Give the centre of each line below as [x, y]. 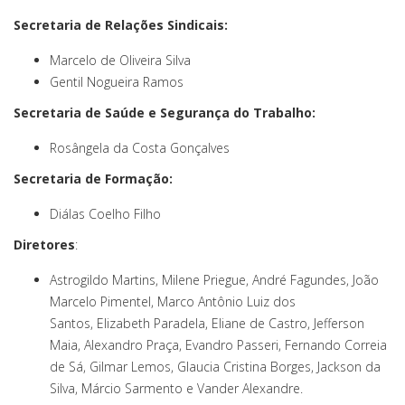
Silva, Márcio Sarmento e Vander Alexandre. [176, 389]
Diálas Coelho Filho [105, 214]
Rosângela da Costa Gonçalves [140, 148]
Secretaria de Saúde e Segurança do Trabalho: [165, 113]
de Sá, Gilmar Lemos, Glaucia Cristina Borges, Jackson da [215, 367]
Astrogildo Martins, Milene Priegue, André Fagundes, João [214, 280]
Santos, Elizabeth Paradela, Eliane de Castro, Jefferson [207, 324]
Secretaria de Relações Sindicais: [121, 25]
